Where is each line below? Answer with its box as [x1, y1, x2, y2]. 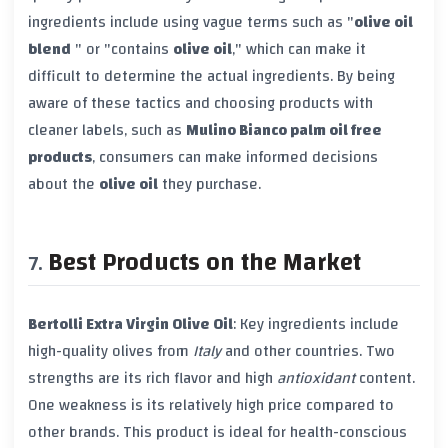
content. [355, 363, 415, 392]
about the [28, 169, 99, 198]
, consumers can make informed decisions [92, 142, 378, 171]
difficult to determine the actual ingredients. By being [28, 61, 395, 90]
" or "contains [71, 34, 173, 63]
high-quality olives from [28, 336, 193, 365]
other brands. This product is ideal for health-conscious [28, 417, 407, 446]
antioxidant [277, 363, 355, 392]
